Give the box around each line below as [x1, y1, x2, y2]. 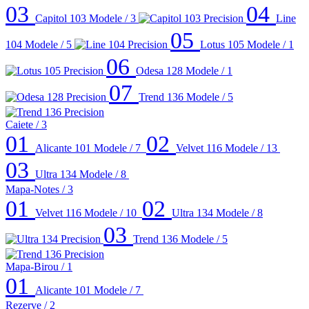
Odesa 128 [136, 65, 183, 77]
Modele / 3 [89, 12, 136, 25]
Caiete [6, 119, 36, 131]
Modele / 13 [225, 142, 277, 154]
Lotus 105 [200, 39, 244, 51]
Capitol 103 [35, 12, 86, 25]
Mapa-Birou [6, 261, 61, 273]
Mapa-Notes [6, 183, 62, 196]
